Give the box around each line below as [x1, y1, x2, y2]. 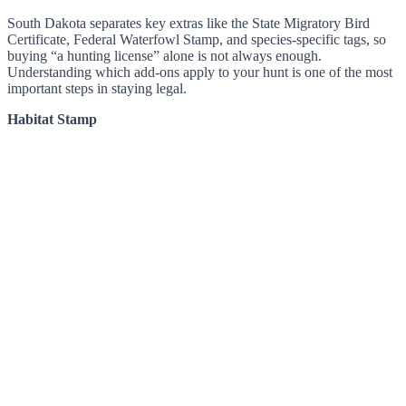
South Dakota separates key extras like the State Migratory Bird [7, 14, 370, 31]
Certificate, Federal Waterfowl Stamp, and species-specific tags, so [7, 31, 386, 47]
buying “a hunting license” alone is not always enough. [7, 47, 322, 63]
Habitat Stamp [7, 111, 97, 127]
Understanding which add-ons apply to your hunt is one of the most [7, 63, 392, 80]
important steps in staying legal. [7, 80, 187, 96]
